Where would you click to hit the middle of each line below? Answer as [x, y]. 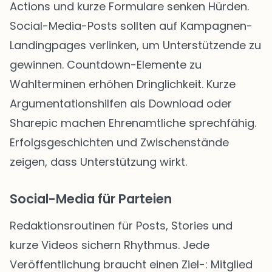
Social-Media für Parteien [91, 199]
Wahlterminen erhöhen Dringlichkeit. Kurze [123, 84]
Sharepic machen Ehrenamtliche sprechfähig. [133, 123]
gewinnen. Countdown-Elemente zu [106, 65]
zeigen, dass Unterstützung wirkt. [98, 162]
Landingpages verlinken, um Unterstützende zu [135, 46]
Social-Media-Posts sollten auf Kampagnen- [131, 26]
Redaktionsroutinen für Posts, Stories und [121, 226]
